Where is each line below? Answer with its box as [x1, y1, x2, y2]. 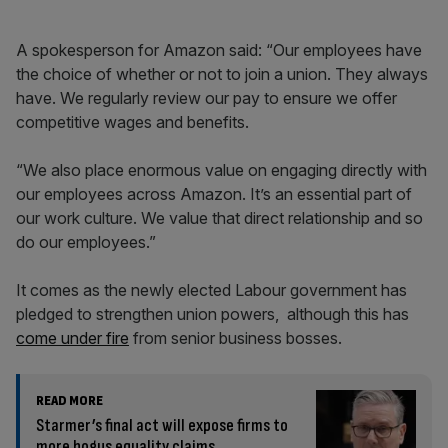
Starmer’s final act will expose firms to [36, 415, 288, 436]
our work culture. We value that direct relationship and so [16, 208, 423, 228]
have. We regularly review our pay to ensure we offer [16, 88, 397, 108]
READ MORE [36, 392, 103, 409]
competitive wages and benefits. [16, 112, 249, 132]
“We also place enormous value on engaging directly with [16, 160, 427, 180]
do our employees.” [16, 232, 156, 252]
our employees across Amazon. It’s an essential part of [16, 184, 412, 204]
